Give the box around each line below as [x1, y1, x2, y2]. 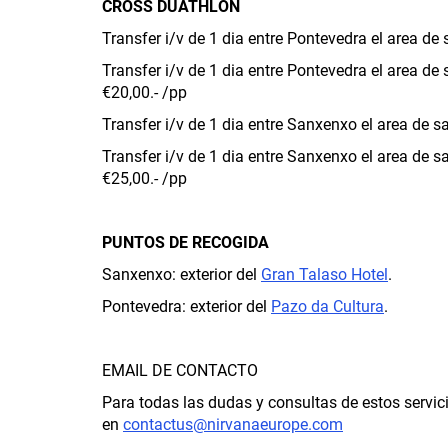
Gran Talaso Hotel [261, 264, 388, 284]
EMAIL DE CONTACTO [102, 360, 258, 380]
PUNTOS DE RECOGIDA [102, 232, 269, 252]
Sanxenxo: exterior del [102, 264, 261, 284]
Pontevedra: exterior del [102, 296, 271, 316]
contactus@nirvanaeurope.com [123, 414, 343, 434]
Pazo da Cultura [271, 296, 384, 316]
